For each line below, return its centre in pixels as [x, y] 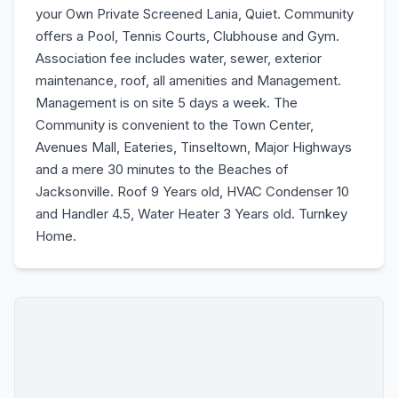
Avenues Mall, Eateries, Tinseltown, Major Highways [194, 147]
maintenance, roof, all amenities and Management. [188, 80]
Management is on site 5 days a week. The [167, 103]
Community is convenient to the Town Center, [175, 125]
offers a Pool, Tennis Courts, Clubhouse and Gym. [187, 36]
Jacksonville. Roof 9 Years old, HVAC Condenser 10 [192, 191]
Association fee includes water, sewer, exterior [179, 58]
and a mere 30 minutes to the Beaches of [162, 169]
